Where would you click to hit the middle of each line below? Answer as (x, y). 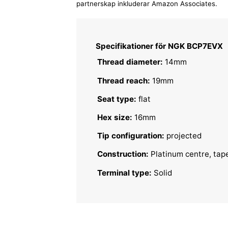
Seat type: (117, 99)
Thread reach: (124, 80)
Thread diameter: (130, 62)
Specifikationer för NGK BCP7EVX (159, 46)
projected (183, 136)
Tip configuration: (131, 136)
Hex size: (115, 118)
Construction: (123, 154)
